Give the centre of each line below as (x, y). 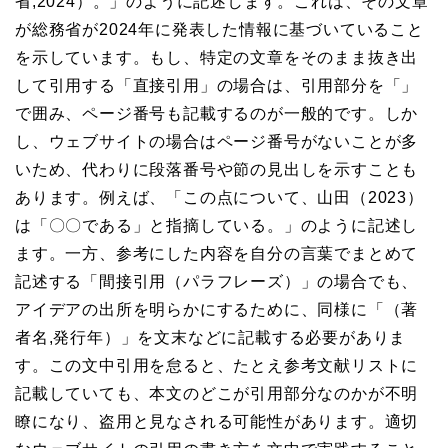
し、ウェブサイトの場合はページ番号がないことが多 (217, 142)
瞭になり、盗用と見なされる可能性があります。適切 (217, 422)
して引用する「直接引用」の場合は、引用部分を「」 (217, 86)
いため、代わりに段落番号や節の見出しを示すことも (217, 170)
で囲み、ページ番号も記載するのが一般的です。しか (217, 114)
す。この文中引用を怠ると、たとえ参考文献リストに (217, 366)
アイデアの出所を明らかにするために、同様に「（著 (217, 310)
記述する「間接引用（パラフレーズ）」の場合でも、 (217, 282)
